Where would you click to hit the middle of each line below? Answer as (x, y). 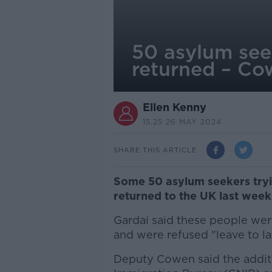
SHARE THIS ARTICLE (155, 150)
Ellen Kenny (174, 107)
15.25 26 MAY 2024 (182, 122)
